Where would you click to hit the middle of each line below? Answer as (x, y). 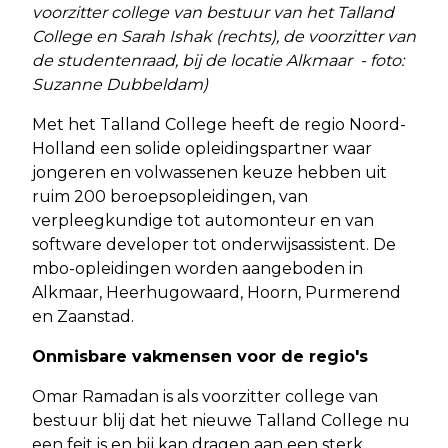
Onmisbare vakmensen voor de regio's (200, 356)
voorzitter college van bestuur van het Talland (213, 12)
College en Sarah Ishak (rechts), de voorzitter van (224, 36)
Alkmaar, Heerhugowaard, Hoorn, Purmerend (216, 292)
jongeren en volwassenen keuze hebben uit (209, 172)
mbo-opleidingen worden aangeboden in (197, 268)
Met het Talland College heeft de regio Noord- (219, 124)
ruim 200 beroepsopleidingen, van (170, 196)
